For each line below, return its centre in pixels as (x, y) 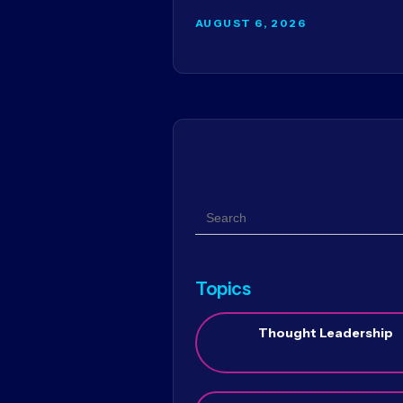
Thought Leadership (326, 332)
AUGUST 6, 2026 (251, 22)
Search (218, 212)
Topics (223, 288)
